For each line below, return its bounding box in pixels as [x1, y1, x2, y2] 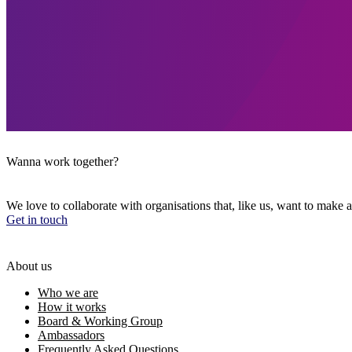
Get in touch [6, 212, 68, 226]
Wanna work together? [6, 155, 119, 169]
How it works [38, 300, 106, 313]
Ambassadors [38, 328, 104, 342]
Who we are [38, 286, 98, 299]
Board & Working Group [38, 314, 163, 328]
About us [6, 259, 52, 273]
